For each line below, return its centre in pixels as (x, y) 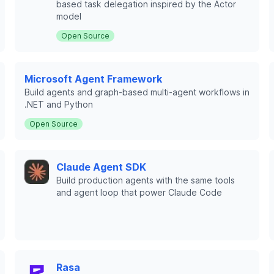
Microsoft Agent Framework (93, 79)
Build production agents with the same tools (146, 180)
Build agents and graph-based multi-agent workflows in (137, 92)
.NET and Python (59, 104)
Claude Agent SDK (101, 167)
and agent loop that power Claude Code (139, 192)
